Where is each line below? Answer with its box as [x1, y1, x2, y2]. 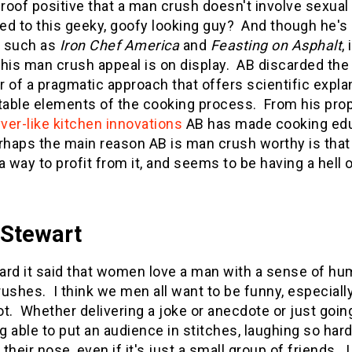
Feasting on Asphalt [210, 36, 342, 53]
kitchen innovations [53, 115, 182, 132]
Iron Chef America [59, 36, 179, 53]
